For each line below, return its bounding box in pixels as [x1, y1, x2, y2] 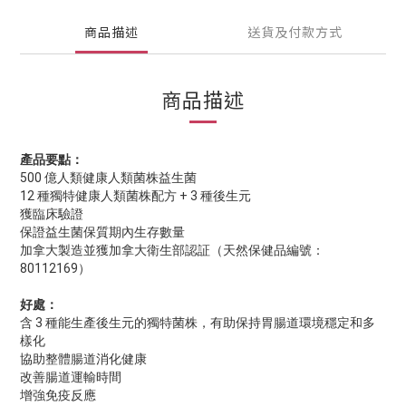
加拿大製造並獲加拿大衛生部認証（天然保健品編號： [20, 243, 324, 257]
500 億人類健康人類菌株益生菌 [20, 170, 197, 185]
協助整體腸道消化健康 [20, 352, 147, 366]
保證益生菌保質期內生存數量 [20, 225, 185, 239]
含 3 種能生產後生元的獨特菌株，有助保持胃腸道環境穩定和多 [20, 315, 375, 330]
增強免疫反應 [20, 388, 96, 402]
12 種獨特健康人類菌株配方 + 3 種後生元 [20, 188, 251, 203]
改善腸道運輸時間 [20, 370, 121, 384]
